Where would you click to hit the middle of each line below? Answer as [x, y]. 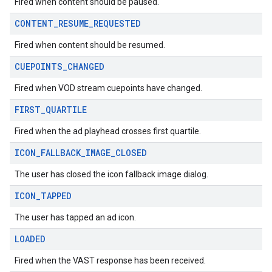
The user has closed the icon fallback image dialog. [111, 174]
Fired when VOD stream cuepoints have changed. [108, 88]
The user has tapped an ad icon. [75, 217]
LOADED [30, 239]
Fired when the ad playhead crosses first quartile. [108, 131]
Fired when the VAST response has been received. [110, 260]
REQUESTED [117, 23]
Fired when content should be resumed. [90, 45]
